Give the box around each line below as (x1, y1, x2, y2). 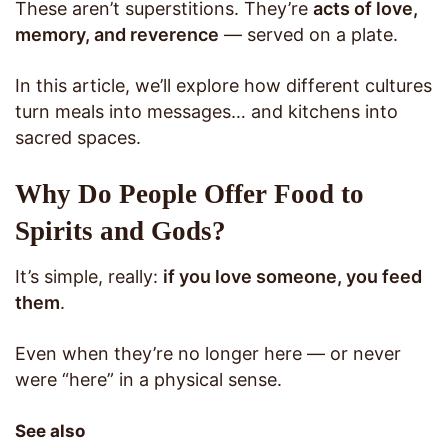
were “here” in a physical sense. (15, 368, 282, 390)
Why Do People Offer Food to (15, 179, 364, 210)
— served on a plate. (219, 24, 398, 46)
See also (15, 420, 85, 441)
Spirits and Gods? (15, 216, 226, 247)
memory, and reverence (15, 24, 219, 46)
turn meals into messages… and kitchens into (15, 101, 398, 123)
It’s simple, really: (15, 265, 163, 287)
